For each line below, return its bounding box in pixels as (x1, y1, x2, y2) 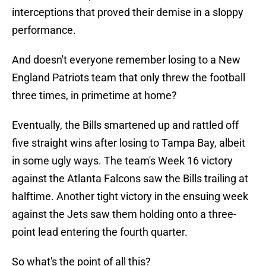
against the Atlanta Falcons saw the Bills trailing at (12, 172, 248, 185)
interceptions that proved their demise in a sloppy (12, 6, 243, 19)
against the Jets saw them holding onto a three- (12, 208, 236, 221)
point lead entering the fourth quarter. (12, 226, 188, 239)
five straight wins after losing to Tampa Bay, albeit (12, 137, 245, 150)
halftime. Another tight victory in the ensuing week (12, 190, 248, 203)
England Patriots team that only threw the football (12, 71, 245, 84)
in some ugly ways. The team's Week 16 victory (12, 154, 233, 167)
